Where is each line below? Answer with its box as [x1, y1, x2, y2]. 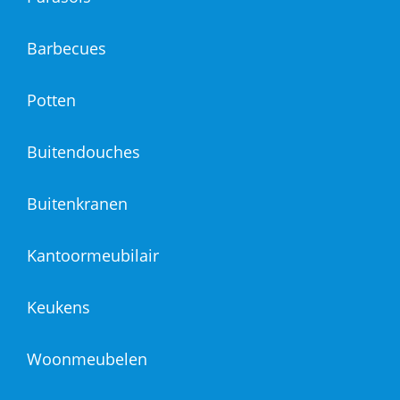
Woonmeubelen [27, 348, 147, 371]
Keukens [27, 296, 90, 319]
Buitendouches [27, 141, 140, 163]
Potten [27, 89, 76, 112]
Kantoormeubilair [27, 245, 159, 267]
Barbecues [27, 37, 106, 60]
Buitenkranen [27, 193, 128, 215]
